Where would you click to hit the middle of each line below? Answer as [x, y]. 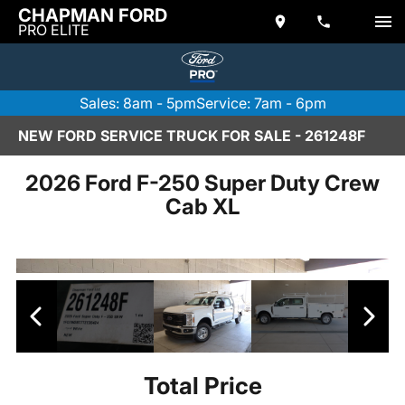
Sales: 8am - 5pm [137, 103]
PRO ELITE [54, 30]
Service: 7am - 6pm [261, 103]
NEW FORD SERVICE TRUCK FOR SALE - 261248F [192, 136]
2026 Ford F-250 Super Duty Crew [202, 183]
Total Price [202, 386]
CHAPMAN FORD [93, 15]
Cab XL [202, 206]
